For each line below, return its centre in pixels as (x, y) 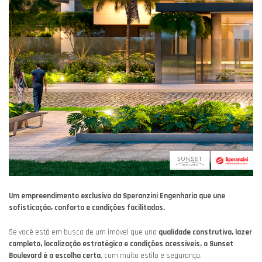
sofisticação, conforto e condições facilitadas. (87, 208)
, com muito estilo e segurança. (151, 256)
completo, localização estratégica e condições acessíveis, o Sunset (121, 244)
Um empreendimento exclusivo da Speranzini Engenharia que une (117, 196)
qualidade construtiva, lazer (205, 232)
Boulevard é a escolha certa (55, 256)
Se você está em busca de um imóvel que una (84, 232)
